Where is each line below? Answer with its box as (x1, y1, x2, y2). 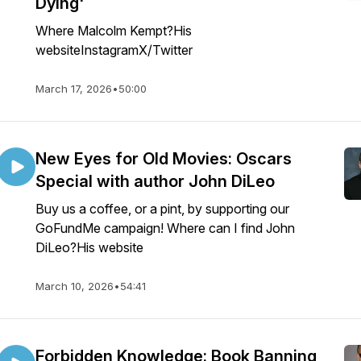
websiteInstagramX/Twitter (35, 42, 193, 58)
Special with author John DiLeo (35, 172, 275, 191)
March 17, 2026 (35, 82, 112, 95)
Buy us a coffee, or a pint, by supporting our (35, 201, 289, 217)
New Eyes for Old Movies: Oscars (35, 149, 292, 168)
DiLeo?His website (35, 239, 143, 255)
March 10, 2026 (35, 280, 114, 293)
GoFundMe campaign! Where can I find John (35, 220, 295, 236)
